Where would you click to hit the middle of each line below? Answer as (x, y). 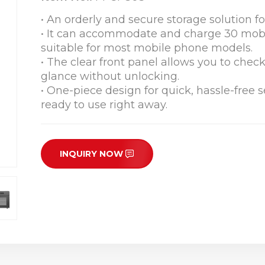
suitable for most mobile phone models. (148, 48)
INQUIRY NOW (91, 153)
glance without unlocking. (110, 76)
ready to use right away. (104, 104)
